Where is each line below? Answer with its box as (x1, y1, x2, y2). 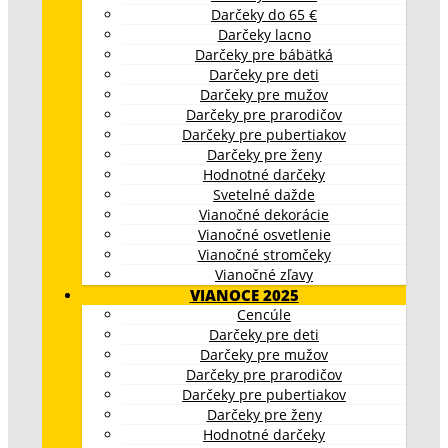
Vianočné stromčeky (197, 244, 331, 264)
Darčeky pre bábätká (195, 44, 333, 64)
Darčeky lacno (217, 24, 311, 44)
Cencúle (237, 304, 291, 324)
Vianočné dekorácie (199, 204, 329, 224)
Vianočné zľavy (215, 264, 313, 284)
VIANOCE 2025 (189, 284, 299, 305)
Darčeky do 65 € (211, 4, 317, 24)
